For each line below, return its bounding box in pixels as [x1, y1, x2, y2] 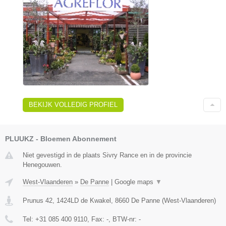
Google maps [115, 178, 155, 186]
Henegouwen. [23, 161, 62, 169]
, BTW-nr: [108, 215, 139, 223]
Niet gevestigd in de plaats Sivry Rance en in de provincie [23, 151, 192, 159]
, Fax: [87, 215, 106, 223]
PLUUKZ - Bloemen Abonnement [5, 135, 117, 143]
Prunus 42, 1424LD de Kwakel [23, 197, 111, 205]
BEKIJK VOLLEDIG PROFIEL [29, 101, 118, 109]
